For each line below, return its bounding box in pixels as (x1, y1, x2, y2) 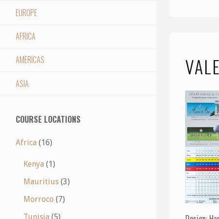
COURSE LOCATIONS (16, 113, 81, 126)
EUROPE (16, 6, 37, 19)
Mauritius (23, 177, 59, 187)
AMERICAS (16, 54, 44, 66)
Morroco (23, 195, 54, 204)
